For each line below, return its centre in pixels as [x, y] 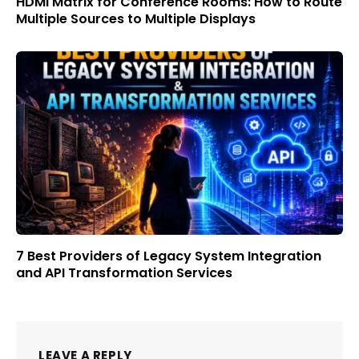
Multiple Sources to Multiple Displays [136, 18]
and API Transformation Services [124, 273]
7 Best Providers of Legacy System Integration [169, 256]
